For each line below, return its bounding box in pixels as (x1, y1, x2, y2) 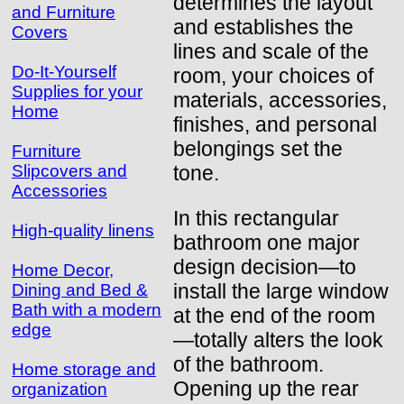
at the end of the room (173, 303, 375, 327)
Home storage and (12, 359, 156, 379)
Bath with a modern (12, 299, 161, 319)
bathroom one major (173, 230, 360, 254)
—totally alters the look (173, 327, 383, 352)
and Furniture (12, 2, 115, 22)
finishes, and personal (173, 112, 377, 136)
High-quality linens (12, 220, 154, 240)
